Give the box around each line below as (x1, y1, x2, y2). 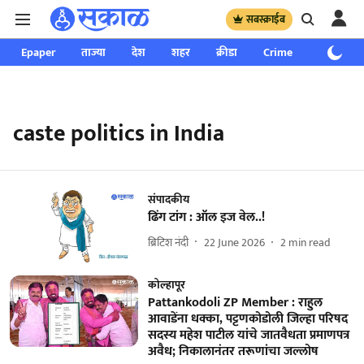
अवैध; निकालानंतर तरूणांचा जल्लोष (147, 340, 318, 362)
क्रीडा (216, 43, 237, 62)
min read (288, 232, 331, 252)
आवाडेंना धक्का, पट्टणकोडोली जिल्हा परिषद (147, 307, 348, 330)
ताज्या (81, 43, 106, 62)
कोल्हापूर (147, 275, 185, 294)
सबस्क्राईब (246, 10, 285, 28)
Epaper (21, 43, 55, 62)
